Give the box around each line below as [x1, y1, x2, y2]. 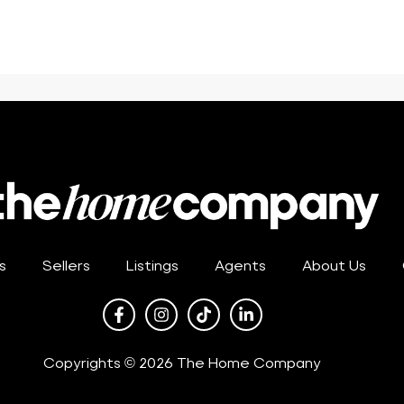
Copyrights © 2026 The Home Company [43, 353, 321, 372]
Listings [125, 256, 179, 274]
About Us [301, 256, 366, 274]
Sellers [41, 256, 90, 274]
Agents [214, 256, 266, 274]
